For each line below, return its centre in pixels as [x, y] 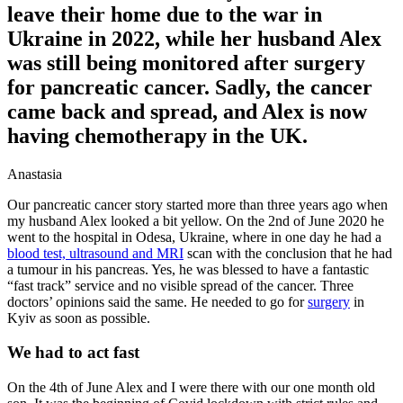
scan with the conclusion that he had [288, 253]
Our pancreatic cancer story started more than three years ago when [197, 204]
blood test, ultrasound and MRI [95, 253]
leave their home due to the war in [165, 14]
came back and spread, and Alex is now [187, 111]
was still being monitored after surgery [186, 63]
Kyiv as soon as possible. [79, 318]
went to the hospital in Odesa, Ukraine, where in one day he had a [194, 237]
